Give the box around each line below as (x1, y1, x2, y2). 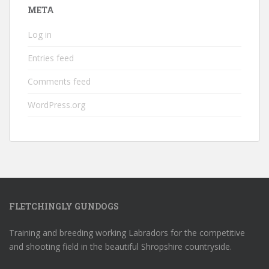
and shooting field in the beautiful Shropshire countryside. (9, 240, 232, 252)
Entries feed (28, 52, 74, 64)
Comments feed (28, 75, 91, 87)
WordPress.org (28, 98, 85, 110)
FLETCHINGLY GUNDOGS (9, 200, 119, 212)
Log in (28, 28, 52, 40)
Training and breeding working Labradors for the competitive (9, 226, 245, 238)
